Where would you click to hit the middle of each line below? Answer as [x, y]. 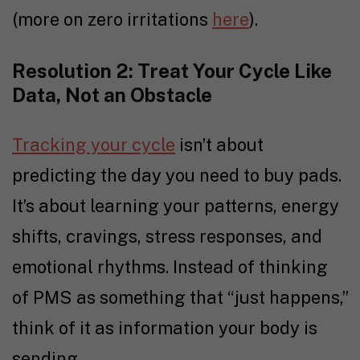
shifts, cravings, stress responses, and [167, 236]
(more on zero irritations [112, 19]
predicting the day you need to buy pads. [177, 175]
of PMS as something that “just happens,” [180, 297]
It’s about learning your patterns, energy [176, 205]
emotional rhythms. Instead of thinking [170, 266]
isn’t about [219, 144]
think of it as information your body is [165, 327]
